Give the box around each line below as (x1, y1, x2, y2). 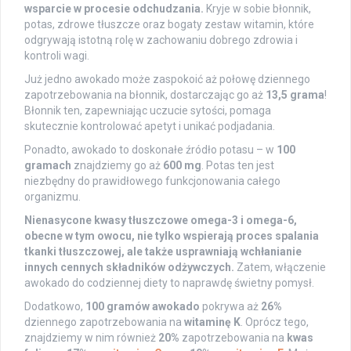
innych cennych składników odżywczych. (24, 261, 234, 274)
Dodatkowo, (24, 300, 85, 313)
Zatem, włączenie (234, 261, 326, 274)
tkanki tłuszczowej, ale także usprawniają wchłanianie (24, 245, 302, 259)
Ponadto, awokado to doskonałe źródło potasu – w (24, 143, 277, 157)
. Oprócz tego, (241, 316, 309, 329)
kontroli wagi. (24, 49, 89, 63)
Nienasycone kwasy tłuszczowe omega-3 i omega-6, (24, 214, 297, 227)
